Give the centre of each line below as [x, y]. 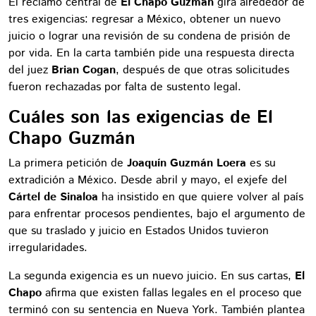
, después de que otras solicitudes [202, 70]
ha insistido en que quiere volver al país [201, 197]
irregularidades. [48, 248]
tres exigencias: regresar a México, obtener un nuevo [145, 19]
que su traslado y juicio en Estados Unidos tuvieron [139, 231]
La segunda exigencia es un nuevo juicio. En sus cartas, [152, 276]
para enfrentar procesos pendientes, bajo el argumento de [157, 214]
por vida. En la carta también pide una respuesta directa [151, 53]
